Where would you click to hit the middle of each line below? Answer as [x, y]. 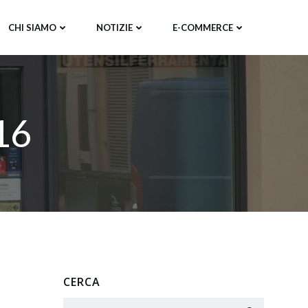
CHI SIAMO [32, 27]
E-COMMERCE [203, 27]
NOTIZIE [114, 27]
